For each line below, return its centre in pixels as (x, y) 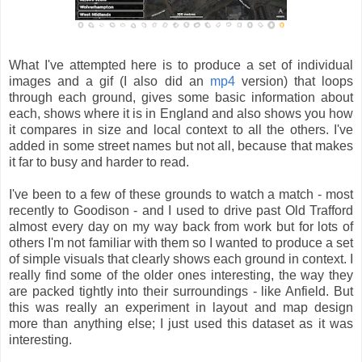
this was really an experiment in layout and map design (181, 308)
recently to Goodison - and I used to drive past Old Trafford (181, 211)
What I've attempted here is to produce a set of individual (181, 65)
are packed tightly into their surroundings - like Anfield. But (181, 292)
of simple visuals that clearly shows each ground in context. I (181, 259)
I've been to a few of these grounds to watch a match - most (181, 195)
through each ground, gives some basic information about (181, 98)
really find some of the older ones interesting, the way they (181, 276)
